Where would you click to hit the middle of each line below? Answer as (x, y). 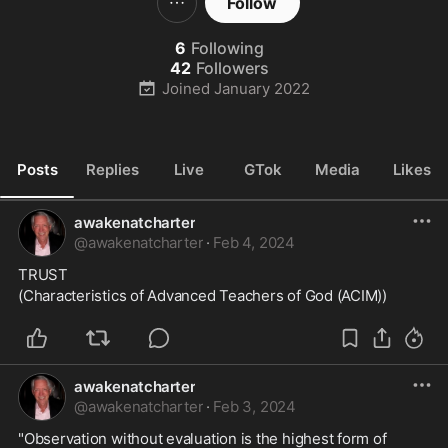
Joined (185, 88)
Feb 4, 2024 (254, 242)
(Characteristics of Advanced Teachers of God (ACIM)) (203, 295)
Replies (113, 169)
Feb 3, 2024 (254, 406)
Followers (232, 68)
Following (227, 48)
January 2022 (261, 88)
